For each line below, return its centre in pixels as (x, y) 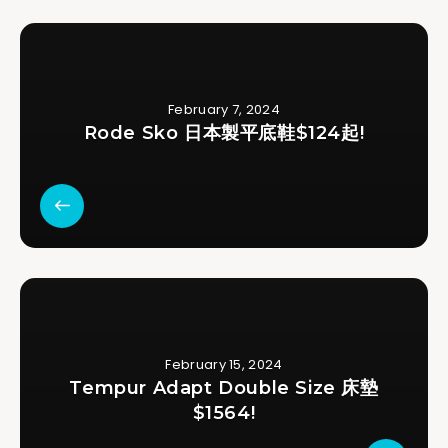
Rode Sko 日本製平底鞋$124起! (224, 133)
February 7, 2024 (224, 110)
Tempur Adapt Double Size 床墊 (224, 388)
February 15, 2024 (224, 365)
